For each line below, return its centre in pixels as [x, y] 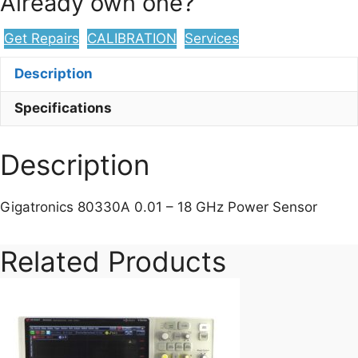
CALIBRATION [132, 38]
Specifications [63, 108]
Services [212, 38]
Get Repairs [42, 38]
